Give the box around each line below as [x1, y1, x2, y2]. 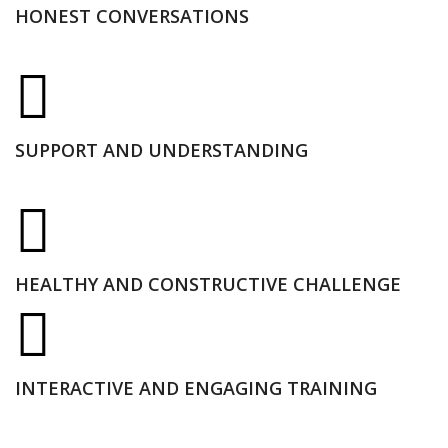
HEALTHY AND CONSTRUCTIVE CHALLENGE [15, 271, 401, 296]
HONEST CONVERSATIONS [15, 3, 249, 28]
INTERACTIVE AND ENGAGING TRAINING [15, 375, 377, 400]
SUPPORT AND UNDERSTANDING [15, 137, 308, 162]
